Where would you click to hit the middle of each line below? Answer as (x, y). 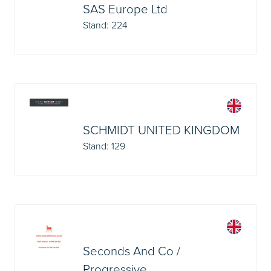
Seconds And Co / (132, 250)
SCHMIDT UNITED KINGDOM (161, 129)
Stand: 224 (105, 25)
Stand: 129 (104, 146)
